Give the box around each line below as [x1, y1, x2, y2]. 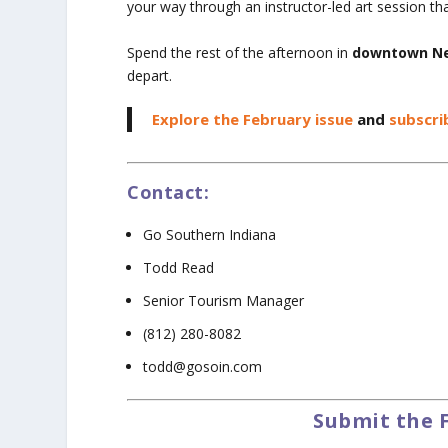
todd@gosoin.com [143, 356, 263, 376]
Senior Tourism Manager [143, 291, 305, 310]
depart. [127, 65, 173, 85]
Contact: [127, 179, 210, 204]
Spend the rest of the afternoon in [127, 42, 353, 62]
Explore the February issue [152, 108, 354, 129]
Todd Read [143, 258, 215, 278]
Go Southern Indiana [143, 225, 277, 245]
